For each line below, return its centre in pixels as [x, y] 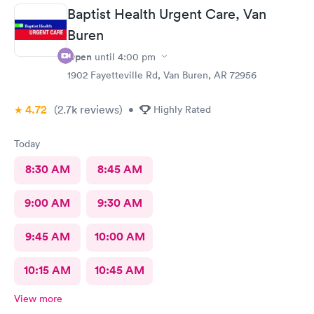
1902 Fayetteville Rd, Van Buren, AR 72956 [162, 75]
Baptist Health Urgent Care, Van [167, 14]
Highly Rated [182, 109]
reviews [98, 109]
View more [38, 298]
